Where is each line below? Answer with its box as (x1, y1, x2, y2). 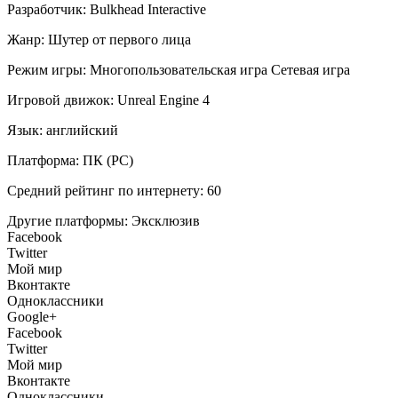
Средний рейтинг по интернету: (7, 182, 203, 198)
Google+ (7, 308, 57, 324)
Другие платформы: (7, 212, 128, 228)
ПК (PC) (83, 152, 133, 168)
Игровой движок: (7, 92, 114, 107)
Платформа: (7, 152, 79, 168)
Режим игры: (7, 61, 86, 77)
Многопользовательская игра (90, 61, 267, 77)
